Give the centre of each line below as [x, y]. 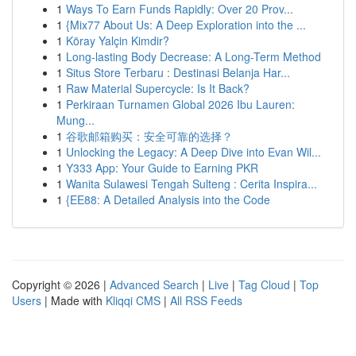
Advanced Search [154, 284]
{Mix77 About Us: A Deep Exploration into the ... [186, 25]
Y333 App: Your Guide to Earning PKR [162, 168]
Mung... [75, 120]
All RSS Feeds [206, 300]
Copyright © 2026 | [61, 284]
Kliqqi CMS [133, 300]
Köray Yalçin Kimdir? [118, 41]
